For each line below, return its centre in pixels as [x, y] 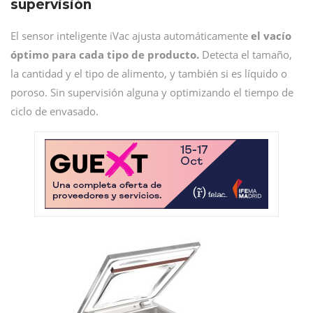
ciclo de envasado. [54, 111]
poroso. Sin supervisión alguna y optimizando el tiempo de [152, 92]
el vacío [271, 36]
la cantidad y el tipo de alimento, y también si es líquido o [149, 73]
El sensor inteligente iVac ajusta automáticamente [131, 36]
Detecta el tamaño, [246, 54]
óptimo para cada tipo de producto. [105, 54]
